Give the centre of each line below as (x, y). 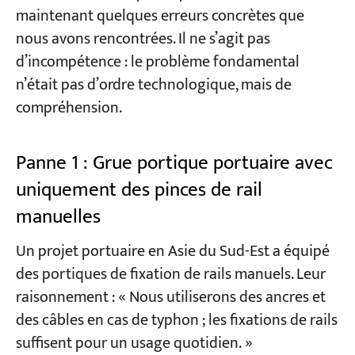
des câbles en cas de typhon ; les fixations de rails (176, 321)
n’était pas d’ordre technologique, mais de (153, 86)
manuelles (58, 216)
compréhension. (69, 109)
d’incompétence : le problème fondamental (157, 63)
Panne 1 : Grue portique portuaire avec (174, 162)
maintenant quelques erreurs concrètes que (160, 17)
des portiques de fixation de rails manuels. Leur (170, 275)
